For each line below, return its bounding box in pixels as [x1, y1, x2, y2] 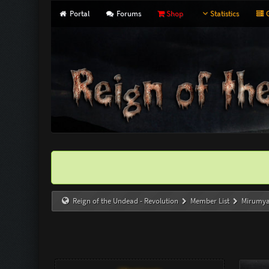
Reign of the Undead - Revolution [73, 196, 179, 206]
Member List [190, 196, 230, 206]
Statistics [210, 8, 240, 19]
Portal [67, 8, 89, 19]
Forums [115, 8, 142, 19]
